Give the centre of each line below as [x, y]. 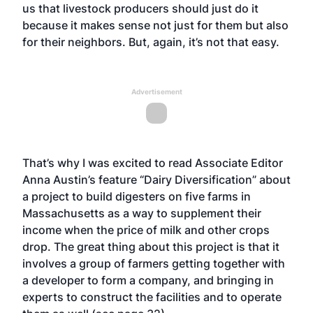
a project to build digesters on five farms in [137, 196]
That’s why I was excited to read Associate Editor [153, 162]
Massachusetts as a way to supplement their [142, 213]
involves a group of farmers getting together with [154, 263]
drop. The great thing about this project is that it [151, 246]
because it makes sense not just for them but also [155, 25]
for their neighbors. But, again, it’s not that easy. [151, 42]
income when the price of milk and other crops [146, 230]
